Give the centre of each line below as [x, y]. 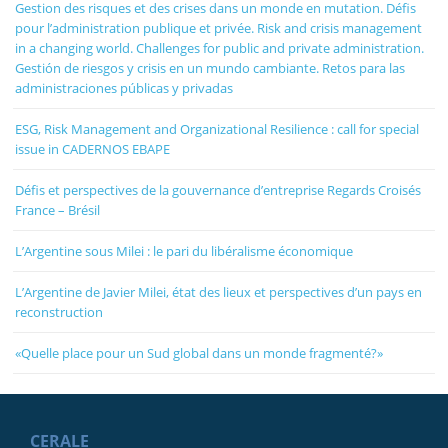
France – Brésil [58, 209]
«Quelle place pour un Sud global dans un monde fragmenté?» [199, 352]
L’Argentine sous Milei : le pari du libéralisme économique [184, 250]
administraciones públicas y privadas [124, 87]
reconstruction [59, 311]
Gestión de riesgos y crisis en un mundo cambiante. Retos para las [210, 67]
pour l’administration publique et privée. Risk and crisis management [219, 27]
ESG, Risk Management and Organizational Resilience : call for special [217, 128]
